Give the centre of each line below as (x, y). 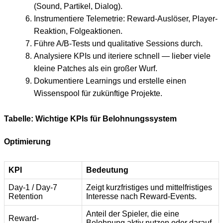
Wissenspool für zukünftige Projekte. (98, 94)
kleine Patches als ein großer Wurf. (96, 69)
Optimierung (27, 142)
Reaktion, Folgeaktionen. (78, 31)
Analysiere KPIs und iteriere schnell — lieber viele (122, 56)
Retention (26, 197)
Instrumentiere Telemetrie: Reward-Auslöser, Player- (126, 19)
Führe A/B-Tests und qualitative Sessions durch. (118, 44)
